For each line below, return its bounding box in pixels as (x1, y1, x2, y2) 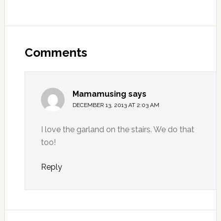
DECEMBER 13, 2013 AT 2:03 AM (72, 102, 159, 109)
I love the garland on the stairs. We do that (40, 125, 194, 135)
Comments (24, 45, 87, 60)
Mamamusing (72, 89, 126, 99)
